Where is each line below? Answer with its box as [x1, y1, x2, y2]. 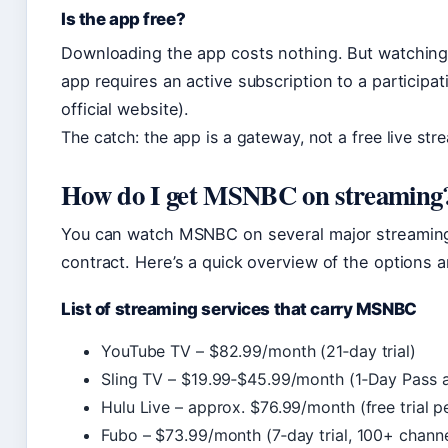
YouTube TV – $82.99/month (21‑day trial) [101, 340, 416, 361]
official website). [61, 98, 190, 119]
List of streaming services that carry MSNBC [61, 298, 417, 319]
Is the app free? [61, 8, 186, 29]
